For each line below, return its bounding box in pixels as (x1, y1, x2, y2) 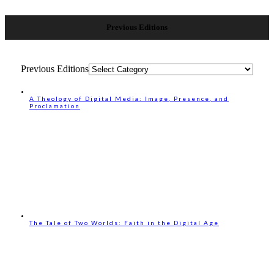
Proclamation (29, 102, 80, 109)
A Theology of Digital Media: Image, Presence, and (29, 94, 229, 102)
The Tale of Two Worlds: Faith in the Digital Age (29, 218, 219, 226)
